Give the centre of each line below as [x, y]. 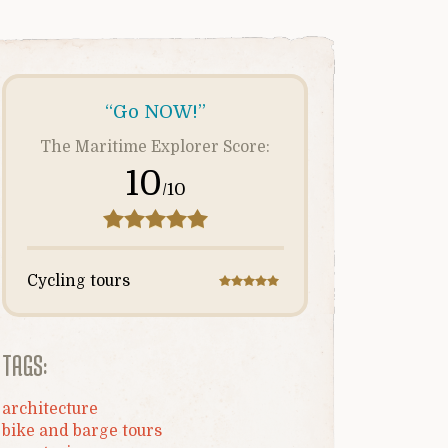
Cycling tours [78, 281]
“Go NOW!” [155, 112]
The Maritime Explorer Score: [155, 146]
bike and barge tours [82, 430]
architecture [50, 408]
